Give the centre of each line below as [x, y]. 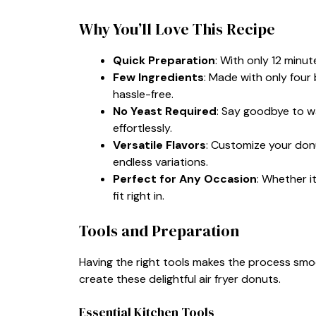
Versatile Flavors [159, 145]
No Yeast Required [165, 111]
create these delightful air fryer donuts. [180, 279]
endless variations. [160, 162]
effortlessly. [142, 128]
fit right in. [139, 195]
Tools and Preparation [159, 230]
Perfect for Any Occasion [185, 178]
